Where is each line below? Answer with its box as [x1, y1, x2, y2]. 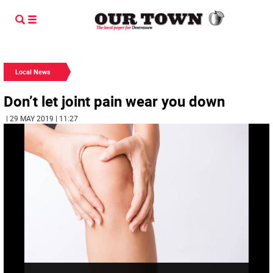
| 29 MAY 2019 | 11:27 [6, 113, 78, 123]
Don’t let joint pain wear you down [4, 91, 225, 111]
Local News [15, 67, 51, 76]
